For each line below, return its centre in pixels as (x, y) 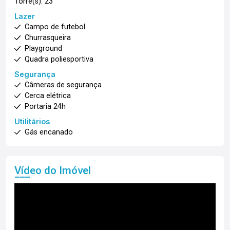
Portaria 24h (45, 107)
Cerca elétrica (48, 96)
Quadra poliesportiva (59, 59)
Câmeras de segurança (63, 85)
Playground (43, 49)
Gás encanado (49, 132)
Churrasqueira (48, 38)
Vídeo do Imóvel (53, 170)
